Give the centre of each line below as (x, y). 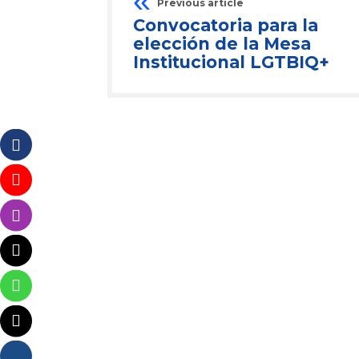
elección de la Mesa (222, 44)
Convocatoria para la (226, 25)
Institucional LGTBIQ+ (231, 62)
